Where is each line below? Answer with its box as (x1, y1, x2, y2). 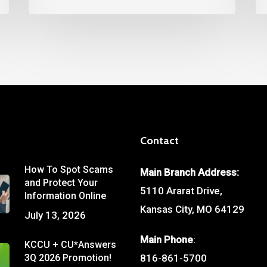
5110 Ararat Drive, (140, 185, 223, 197)
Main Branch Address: (140, 166, 240, 179)
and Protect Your (24, 177, 98, 189)
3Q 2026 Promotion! (24, 252, 112, 264)
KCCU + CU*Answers (24, 239, 117, 251)
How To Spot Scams (24, 164, 114, 176)
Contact (140, 134, 179, 148)
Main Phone (140, 234, 194, 246)
